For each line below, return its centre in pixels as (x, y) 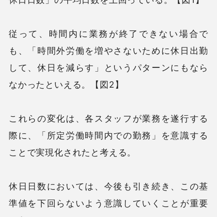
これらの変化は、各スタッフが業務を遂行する (108, 118)
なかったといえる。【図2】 (66, 84)
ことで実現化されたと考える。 (72, 152)
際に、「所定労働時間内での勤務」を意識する (108, 135)
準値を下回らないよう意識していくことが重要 (108, 203)
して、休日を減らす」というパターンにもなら (108, 67)
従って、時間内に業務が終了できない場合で (108, 33)
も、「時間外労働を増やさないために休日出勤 (108, 50)
